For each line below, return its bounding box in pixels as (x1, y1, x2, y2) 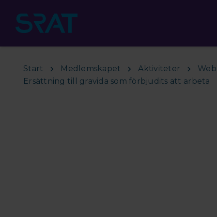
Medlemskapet (61, 64, 121, 73)
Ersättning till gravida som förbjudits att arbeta (23, 77, 210, 86)
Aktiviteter (138, 64, 181, 73)
